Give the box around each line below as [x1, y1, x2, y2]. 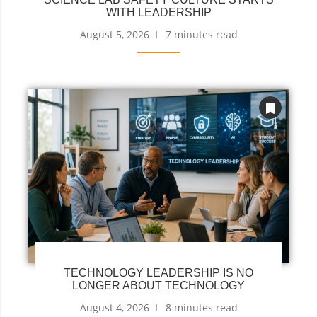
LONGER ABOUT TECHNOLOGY [72, 279, 245, 292]
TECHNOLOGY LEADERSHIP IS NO [64, 266, 253, 279]
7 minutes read [165, 28, 238, 42]
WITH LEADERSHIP [105, 6, 212, 19]
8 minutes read [165, 300, 238, 314]
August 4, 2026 [79, 300, 149, 314]
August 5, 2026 [79, 28, 149, 42]
